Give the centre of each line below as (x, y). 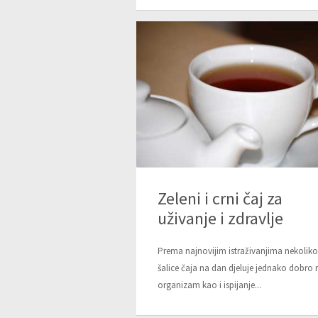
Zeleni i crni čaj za (220, 199)
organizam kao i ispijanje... (209, 285)
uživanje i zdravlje (220, 219)
